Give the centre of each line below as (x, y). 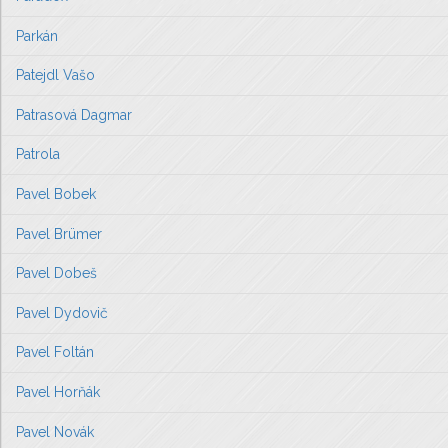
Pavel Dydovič (62, 312)
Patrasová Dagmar (74, 114)
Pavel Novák (55, 431)
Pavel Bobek (56, 194)
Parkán (37, 35)
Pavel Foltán (55, 352)
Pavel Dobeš (56, 273)
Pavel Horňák (58, 392)
